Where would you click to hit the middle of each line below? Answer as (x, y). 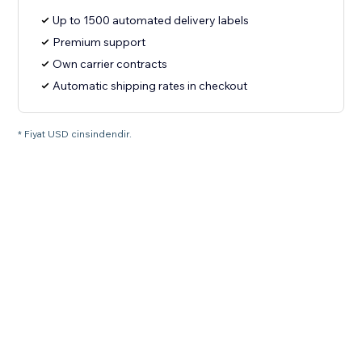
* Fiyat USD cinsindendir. (75, 134)
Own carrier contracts (110, 64)
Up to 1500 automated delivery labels (151, 21)
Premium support (99, 42)
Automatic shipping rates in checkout (150, 86)
